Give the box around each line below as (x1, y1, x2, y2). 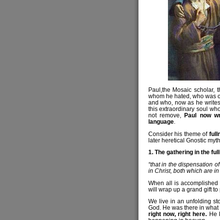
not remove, (148, 111, 185, 118)
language (148, 118, 174, 125)
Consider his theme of (148, 130, 209, 137)
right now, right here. (148, 211, 207, 218)
